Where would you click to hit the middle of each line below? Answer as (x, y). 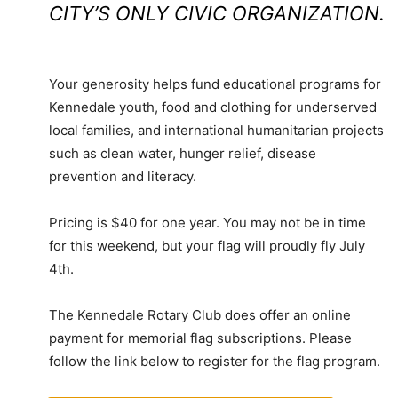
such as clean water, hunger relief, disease (183, 154)
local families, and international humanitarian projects (216, 131)
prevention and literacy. (123, 177)
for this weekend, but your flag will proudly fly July (207, 246)
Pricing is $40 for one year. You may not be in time (207, 223)
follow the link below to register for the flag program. (215, 362)
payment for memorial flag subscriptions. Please (200, 338)
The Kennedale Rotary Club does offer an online (200, 315)
